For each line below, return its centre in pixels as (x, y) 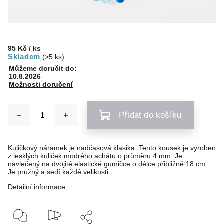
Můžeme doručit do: (43, 68)
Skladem (24, 57)
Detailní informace (37, 187)
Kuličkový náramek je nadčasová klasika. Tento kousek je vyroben (112, 148)
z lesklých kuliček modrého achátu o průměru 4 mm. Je (95, 156)
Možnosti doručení (41, 84)
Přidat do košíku (150, 115)
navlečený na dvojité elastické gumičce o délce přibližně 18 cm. (108, 164)
